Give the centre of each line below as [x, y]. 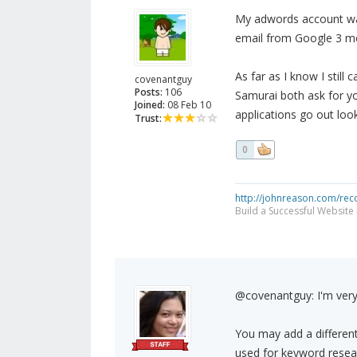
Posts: [149, 92]
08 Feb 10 [188, 105]
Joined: [150, 105]
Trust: [148, 119]
